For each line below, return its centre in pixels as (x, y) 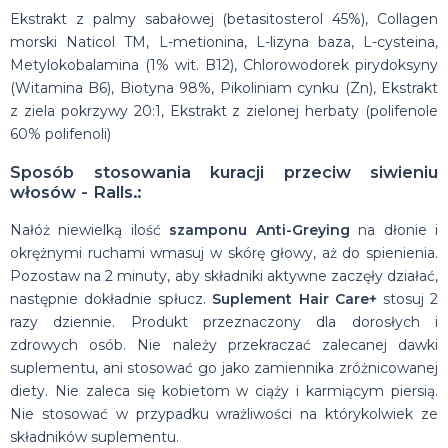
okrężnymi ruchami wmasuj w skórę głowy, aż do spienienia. (224, 252)
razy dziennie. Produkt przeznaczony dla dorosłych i (224, 321)
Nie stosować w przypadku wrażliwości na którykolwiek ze (224, 413)
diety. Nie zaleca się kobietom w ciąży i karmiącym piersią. (224, 390)
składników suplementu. (94, 436)
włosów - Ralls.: (75, 192)
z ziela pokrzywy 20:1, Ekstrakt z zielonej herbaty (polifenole (224, 111)
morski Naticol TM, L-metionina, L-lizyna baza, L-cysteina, (224, 42)
